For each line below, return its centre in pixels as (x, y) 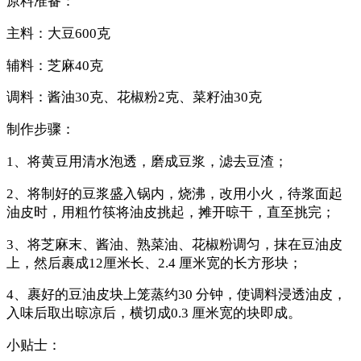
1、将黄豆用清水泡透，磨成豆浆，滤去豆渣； (147, 162)
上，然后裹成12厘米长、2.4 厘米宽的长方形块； (154, 263)
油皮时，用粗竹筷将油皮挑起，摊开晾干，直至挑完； (171, 212)
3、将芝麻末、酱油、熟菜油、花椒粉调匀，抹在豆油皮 (174, 244)
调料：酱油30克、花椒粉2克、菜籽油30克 (134, 98)
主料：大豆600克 (58, 33)
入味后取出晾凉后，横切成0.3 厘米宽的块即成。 (154, 313)
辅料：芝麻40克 (55, 65)
